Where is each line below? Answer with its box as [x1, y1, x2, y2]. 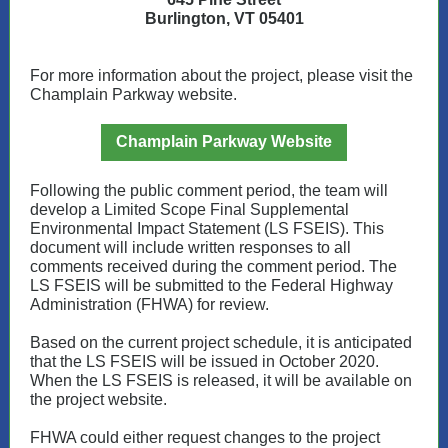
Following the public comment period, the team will [30, 182, 388, 199]
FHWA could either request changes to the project [30, 429, 380, 446]
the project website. [30, 391, 167, 408]
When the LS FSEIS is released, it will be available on [30, 372, 412, 389]
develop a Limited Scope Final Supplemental [30, 201, 349, 218]
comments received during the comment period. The [30, 258, 397, 275]
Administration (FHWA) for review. [30, 296, 269, 313]
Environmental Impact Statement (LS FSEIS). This [30, 220, 384, 237]
